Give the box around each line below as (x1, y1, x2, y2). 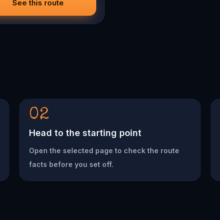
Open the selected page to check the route (28, 146, 179, 155)
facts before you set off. (28, 160, 113, 168)
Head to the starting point (28, 128, 141, 138)
